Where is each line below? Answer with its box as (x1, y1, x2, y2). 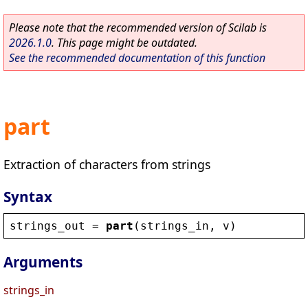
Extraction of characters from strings (3, 155, 210, 173)
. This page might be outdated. (52, 35, 197, 50)
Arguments (3, 252, 82, 272)
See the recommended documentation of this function (9, 50, 265, 65)
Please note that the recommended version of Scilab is (9, 20, 267, 35)
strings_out (10, 219, 85, 232)
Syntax (3, 186, 52, 206)
